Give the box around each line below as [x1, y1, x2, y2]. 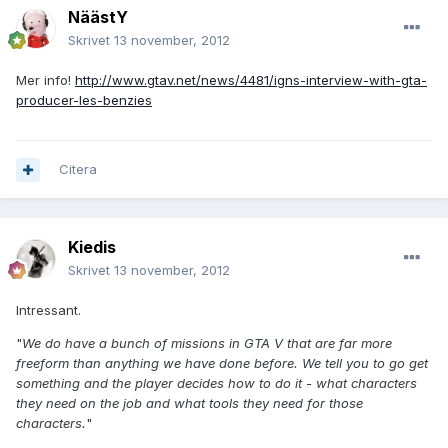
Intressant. [16, 302, 81, 319]
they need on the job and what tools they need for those [16, 395, 363, 412]
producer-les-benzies [16, 92, 152, 109]
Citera [59, 161, 97, 178]
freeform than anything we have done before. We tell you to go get [16, 355, 428, 372]
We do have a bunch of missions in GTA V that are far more [22, 335, 392, 352]
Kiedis [68, 237, 116, 258]
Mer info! [16, 72, 75, 89]
